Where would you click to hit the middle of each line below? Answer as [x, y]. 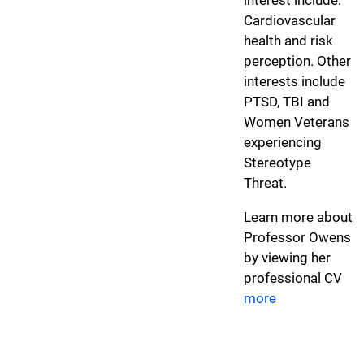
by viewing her [287, 257]
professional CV [293, 277]
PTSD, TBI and [287, 101]
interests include [295, 81]
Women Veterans [297, 121]
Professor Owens [297, 237]
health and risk [288, 40]
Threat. [265, 182]
